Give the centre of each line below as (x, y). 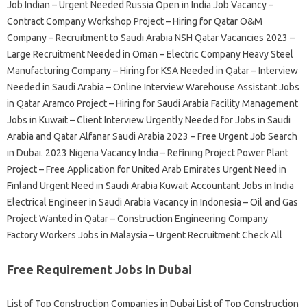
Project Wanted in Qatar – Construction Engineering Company (137, 219)
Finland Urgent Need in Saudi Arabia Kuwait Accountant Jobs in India (150, 186)
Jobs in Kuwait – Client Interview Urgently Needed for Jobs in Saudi (149, 120)
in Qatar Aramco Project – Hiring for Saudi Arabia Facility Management (152, 103)
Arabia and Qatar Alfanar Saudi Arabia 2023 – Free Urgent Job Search (152, 136)
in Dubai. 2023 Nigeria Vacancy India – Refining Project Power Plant (148, 153)
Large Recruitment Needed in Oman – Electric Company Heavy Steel (150, 54)
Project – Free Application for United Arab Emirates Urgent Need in (147, 169)
